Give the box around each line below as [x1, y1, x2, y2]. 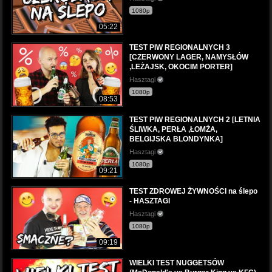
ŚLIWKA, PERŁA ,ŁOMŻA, [129, 124, 217, 134]
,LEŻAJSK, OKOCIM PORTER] [129, 63, 233, 72]
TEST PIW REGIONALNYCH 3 [129, 43, 230, 52]
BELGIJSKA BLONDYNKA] [129, 134, 223, 143]
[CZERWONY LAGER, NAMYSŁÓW [129, 53, 248, 62]
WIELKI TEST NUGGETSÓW [129, 258, 224, 267]
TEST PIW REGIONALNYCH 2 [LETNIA [129, 115, 260, 124]
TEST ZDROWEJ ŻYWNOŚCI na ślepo [129, 186, 257, 195]
